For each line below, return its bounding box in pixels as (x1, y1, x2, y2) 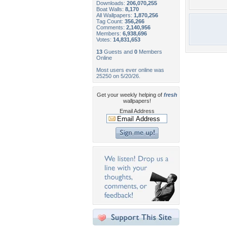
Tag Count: (96, 18, 125, 24)
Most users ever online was (96, 67, 164, 73)
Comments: (96, 24, 126, 30)
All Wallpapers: (96, 12, 134, 18)
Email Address (119, 108, 155, 114)
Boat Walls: (96, 6, 125, 12)
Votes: (96, 36, 113, 43)
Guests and (102, 49, 134, 55)
